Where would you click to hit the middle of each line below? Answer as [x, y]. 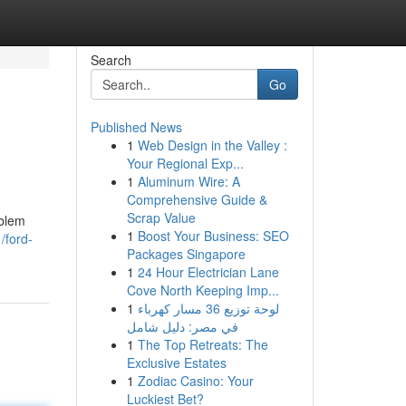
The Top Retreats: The [203, 344]
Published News [136, 127]
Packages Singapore [186, 254]
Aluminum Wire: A [188, 181]
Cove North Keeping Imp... [203, 290]
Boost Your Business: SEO [213, 236]
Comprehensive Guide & [197, 199]
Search [111, 60]
